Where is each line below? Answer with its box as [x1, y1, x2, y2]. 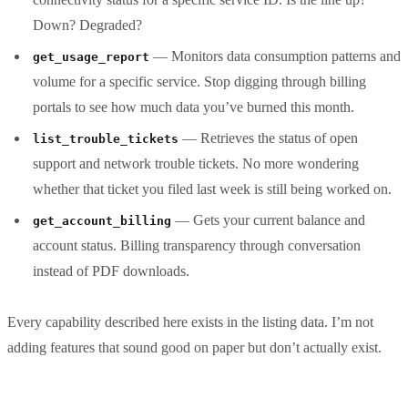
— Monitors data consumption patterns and [149, 47, 401, 64]
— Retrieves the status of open [178, 129, 358, 146]
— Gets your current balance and [171, 211, 365, 228]
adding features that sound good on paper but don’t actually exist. [7, 339, 382, 355]
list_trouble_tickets [33, 131, 178, 146]
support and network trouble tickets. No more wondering [33, 155, 359, 171]
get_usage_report [33, 49, 149, 64]
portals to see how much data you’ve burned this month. [33, 98, 354, 115]
